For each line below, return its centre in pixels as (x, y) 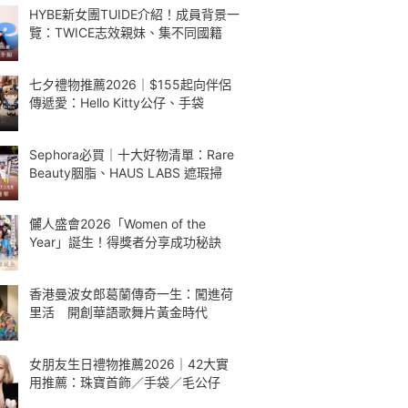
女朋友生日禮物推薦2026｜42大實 (129, 363)
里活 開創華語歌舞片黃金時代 (118, 312)
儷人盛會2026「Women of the (117, 224)
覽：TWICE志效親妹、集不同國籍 (126, 32)
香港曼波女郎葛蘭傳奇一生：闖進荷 (131, 294)
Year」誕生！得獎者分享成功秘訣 (125, 242)
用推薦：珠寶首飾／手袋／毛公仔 (125, 382)
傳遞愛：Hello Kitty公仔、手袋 (117, 102)
